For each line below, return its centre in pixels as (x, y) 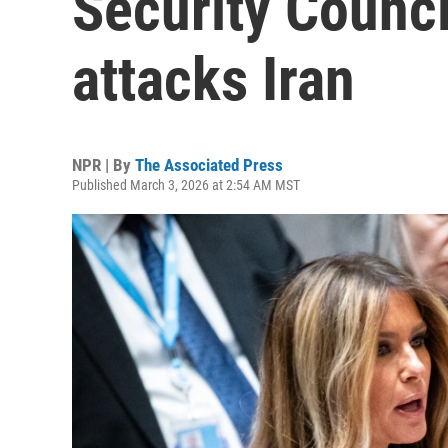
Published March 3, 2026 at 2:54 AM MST (186, 185)
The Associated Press (209, 165)
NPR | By (103, 165)
